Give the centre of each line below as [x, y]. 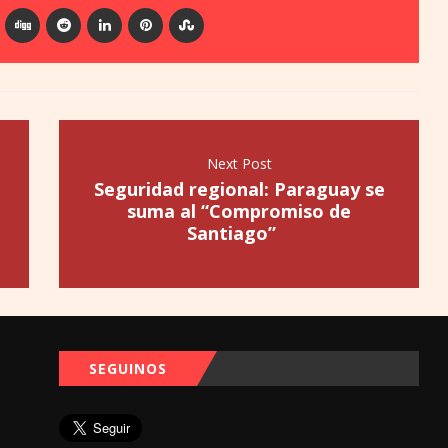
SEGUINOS [128, 368]
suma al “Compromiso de [239, 210]
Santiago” [239, 232]
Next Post [239, 163]
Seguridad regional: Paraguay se [239, 188]
